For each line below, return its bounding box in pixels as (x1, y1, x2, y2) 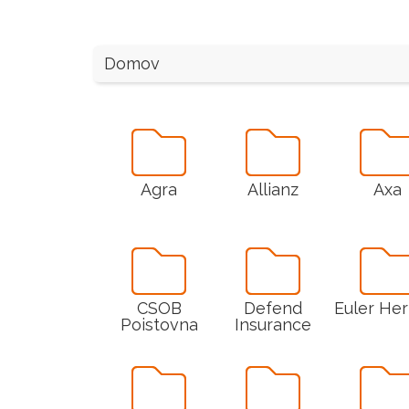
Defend (244, 299, 302, 319)
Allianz (247, 180, 299, 200)
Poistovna (120, 315, 198, 335)
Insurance (235, 315, 311, 335)
